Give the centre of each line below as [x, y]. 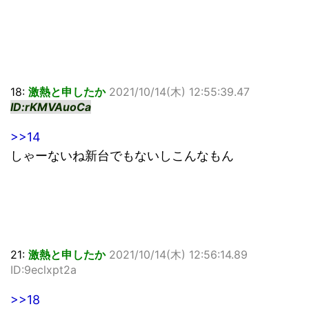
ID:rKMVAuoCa [51, 107]
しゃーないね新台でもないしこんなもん [122, 156]
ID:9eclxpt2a [43, 270]
